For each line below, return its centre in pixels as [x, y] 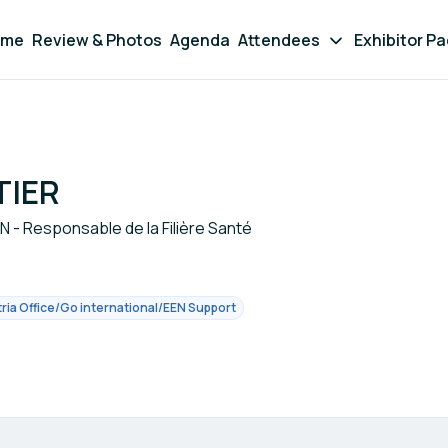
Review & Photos [97, 40]
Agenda [200, 40]
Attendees [279, 40]
